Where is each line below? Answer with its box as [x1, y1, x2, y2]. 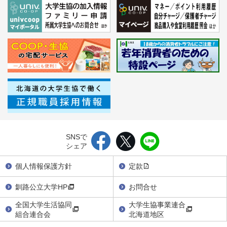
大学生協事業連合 [129, 199, 185, 209]
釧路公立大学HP [15, 181, 67, 192]
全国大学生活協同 [15, 199, 72, 209]
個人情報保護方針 [15, 161, 72, 171]
